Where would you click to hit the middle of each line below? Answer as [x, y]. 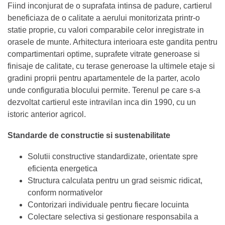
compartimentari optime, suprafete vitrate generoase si [104, 54]
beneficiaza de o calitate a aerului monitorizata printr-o [104, 18]
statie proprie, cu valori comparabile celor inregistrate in [106, 30]
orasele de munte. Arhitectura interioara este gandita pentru [113, 42]
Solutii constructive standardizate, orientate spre [113, 156]
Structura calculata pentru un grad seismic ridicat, [115, 180]
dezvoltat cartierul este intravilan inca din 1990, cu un [102, 102]
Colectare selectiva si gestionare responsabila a [113, 216]
